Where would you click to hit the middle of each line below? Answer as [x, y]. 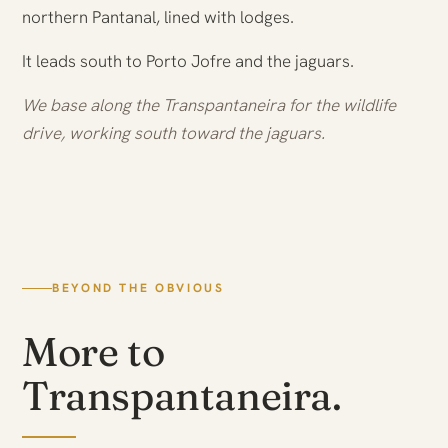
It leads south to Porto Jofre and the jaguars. [188, 61]
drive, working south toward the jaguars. [173, 133]
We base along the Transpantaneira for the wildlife [209, 105]
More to [93, 351]
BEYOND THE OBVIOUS [138, 288]
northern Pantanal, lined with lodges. [158, 17]
